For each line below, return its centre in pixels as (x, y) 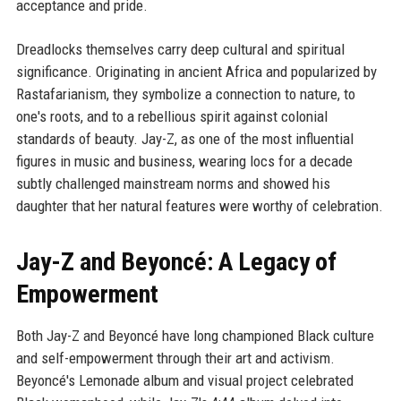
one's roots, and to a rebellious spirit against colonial (171, 117)
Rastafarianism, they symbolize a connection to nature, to (185, 94)
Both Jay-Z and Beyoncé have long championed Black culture (195, 336)
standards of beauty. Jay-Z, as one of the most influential (184, 139)
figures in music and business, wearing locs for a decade (184, 162)
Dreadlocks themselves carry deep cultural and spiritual (180, 50)
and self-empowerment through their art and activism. (175, 358)
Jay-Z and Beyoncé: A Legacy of (176, 262)
